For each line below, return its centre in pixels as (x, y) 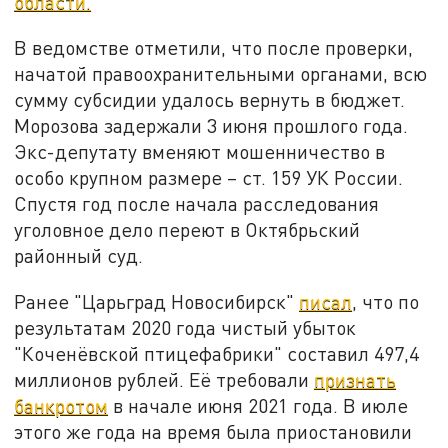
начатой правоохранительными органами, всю (221, 74)
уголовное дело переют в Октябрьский (187, 230)
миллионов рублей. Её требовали (164, 379)
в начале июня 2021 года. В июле (258, 405)
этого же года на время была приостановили (213, 431)
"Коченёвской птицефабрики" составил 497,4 (217, 353)
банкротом (61, 405)
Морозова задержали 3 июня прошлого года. (211, 126)
